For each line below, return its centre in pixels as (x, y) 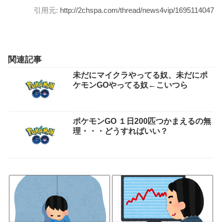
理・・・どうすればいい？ (120, 131)
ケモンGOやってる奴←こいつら (130, 85)
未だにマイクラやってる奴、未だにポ (140, 75)
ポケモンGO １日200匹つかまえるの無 (142, 121)
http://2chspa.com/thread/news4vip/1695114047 (137, 10)
